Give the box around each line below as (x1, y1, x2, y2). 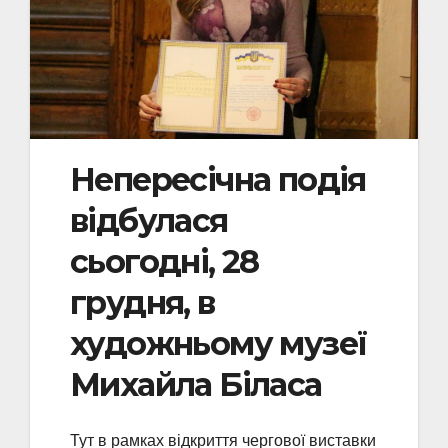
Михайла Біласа (70, 364, 322, 404)
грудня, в (70, 282, 215, 322)
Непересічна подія (70, 159, 366, 199)
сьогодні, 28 (70, 241, 259, 281)
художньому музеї (70, 323, 367, 363)
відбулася (70, 200, 228, 240)
